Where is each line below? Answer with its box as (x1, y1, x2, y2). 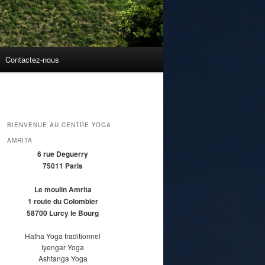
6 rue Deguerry (37, 148, 88, 159)
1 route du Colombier (27, 195, 98, 206)
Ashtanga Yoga (38, 253, 88, 263)
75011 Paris (43, 160, 83, 171)
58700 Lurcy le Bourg (27, 207, 99, 218)
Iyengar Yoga (41, 241, 84, 252)
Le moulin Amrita (34, 183, 92, 195)
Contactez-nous (5, 54, 60, 66)
